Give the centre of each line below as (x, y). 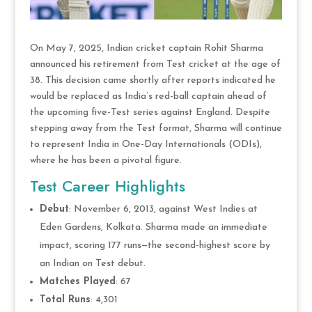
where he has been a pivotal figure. (106, 160)
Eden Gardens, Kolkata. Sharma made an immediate (153, 227)
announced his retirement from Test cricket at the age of (155, 64)
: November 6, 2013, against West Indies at (163, 209)
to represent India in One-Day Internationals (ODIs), (146, 144)
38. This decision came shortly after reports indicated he (153, 80)
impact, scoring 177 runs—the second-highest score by (155, 245)
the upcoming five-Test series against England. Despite (150, 112)
